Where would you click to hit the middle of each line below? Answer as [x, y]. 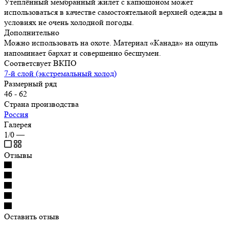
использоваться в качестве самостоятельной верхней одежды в [113, 12]
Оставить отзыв [32, 216]
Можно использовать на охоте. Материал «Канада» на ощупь [111, 42]
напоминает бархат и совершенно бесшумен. [83, 53]
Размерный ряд [30, 83]
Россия [16, 114]
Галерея [18, 124]
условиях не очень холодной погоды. [69, 22]
